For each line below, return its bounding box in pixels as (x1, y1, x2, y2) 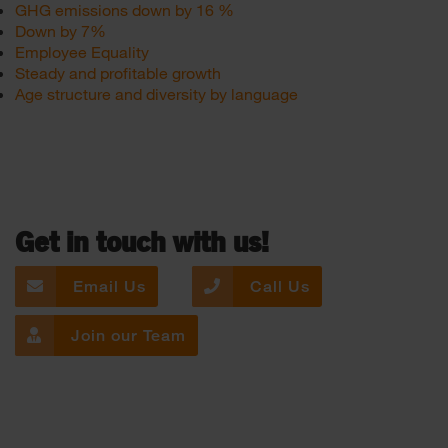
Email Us (68, 277, 146, 296)
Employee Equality (15, 42, 149, 61)
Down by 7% (15, 21, 106, 40)
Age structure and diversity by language (15, 84, 298, 103)
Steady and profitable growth (15, 63, 221, 82)
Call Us (245, 277, 310, 296)
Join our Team (66, 326, 186, 345)
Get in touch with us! (15, 230, 269, 258)
